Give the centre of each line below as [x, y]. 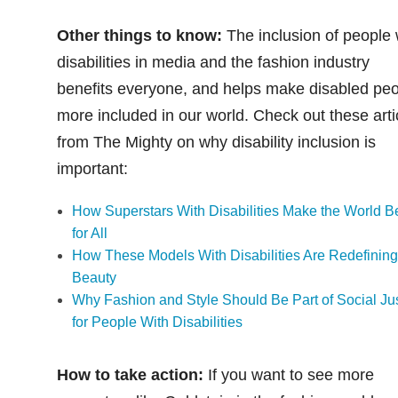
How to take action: [132, 374]
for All [90, 233]
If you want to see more [291, 374]
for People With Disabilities [158, 322]
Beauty [95, 277]
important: [92, 168]
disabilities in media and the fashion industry [213, 62]
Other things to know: [141, 35]
